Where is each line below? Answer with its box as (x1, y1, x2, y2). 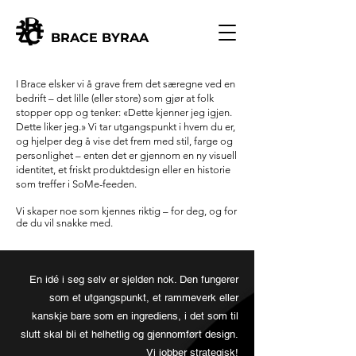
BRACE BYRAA (51, 30, 149, 45)
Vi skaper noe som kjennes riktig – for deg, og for (16, 205, 237, 217)
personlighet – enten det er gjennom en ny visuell (16, 149, 237, 161)
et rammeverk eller (153, 292, 238, 304)
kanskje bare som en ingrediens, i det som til (32, 310, 238, 322)
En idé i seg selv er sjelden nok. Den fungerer (29, 273, 238, 285)
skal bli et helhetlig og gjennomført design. (44, 328, 238, 340)
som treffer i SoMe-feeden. (16, 178, 137, 190)
